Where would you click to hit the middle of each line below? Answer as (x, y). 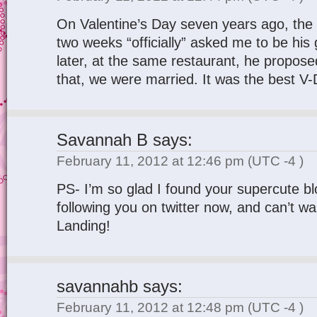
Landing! (83, 226)
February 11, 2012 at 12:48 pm (152, 307)
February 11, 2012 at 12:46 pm (152, 161)
